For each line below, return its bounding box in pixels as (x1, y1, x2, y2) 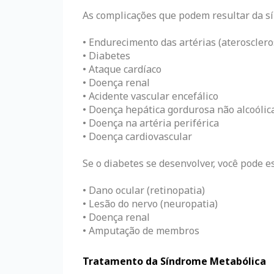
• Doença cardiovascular (83, 129, 192, 143)
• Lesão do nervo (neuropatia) (83, 196, 218, 210)
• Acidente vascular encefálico (83, 89, 218, 103)
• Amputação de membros (83, 223, 199, 237)
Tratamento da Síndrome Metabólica (83, 254, 266, 268)
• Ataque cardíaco (83, 62, 161, 76)
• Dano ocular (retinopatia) (83, 183, 205, 197)
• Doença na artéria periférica (83, 116, 219, 130)
